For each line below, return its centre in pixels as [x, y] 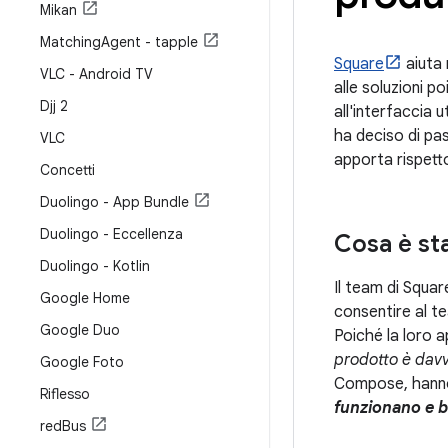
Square [359, 64]
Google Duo [80, 330]
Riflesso [65, 394]
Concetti [67, 170]
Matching [70, 42]
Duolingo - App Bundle [114, 202]
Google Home [85, 298]
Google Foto [82, 362]
